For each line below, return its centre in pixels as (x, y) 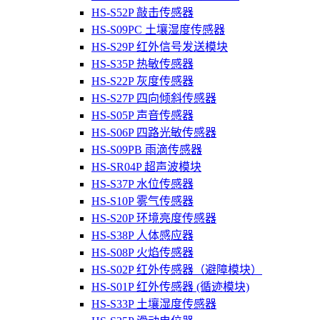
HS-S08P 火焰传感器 (142, 253)
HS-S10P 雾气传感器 (142, 201)
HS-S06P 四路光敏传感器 (154, 133)
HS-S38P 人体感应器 (142, 236)
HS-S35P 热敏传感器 (142, 64)
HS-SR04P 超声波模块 (146, 167)
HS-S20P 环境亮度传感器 (154, 219)
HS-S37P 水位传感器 (142, 184)
